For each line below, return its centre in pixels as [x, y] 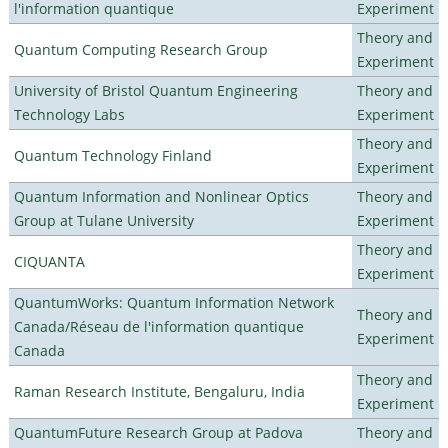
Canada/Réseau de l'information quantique [158, 326]
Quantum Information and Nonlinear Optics [161, 196]
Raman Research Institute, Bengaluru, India [159, 391]
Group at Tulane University [103, 220]
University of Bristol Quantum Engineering [155, 90]
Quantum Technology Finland [112, 155]
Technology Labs [69, 114]
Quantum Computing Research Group [140, 49]
